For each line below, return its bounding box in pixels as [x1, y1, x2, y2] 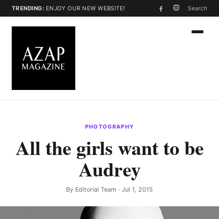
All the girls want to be [15, 133, 204, 162]
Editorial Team [75, 186, 116, 193]
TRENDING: [12, 5, 44, 12]
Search [188, 5, 207, 12]
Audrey [78, 154, 141, 183]
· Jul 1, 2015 [116, 186, 153, 193]
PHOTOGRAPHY [85, 123, 134, 130]
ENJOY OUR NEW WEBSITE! [44, 5, 125, 12]
